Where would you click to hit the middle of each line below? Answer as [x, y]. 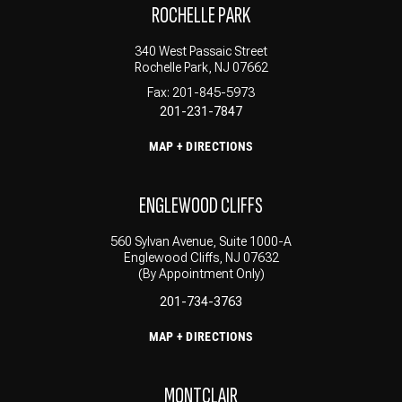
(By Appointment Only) [201, 273]
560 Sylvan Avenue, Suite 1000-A [201, 241]
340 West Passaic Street [201, 51]
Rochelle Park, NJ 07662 [201, 67]
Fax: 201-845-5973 [201, 92]
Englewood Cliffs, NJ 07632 [201, 257]
